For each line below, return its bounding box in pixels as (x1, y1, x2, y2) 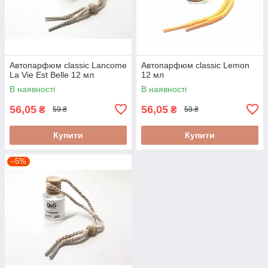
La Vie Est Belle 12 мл (10, 69, 94, 80)
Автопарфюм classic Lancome (10, 60, 127, 70)
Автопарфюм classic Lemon (141, 60, 249, 70)
